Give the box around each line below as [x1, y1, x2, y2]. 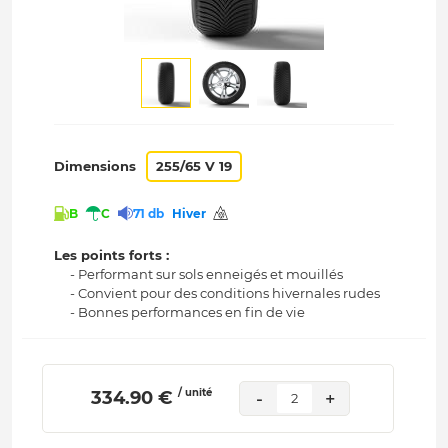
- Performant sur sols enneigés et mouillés [70, 266, 344, 283]
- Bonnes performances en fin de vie [70, 304, 306, 321]
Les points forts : [54, 247, 170, 264]
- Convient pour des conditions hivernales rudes [70, 285, 381, 302]
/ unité [177, 386, 212, 400]
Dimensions [54, 158, 137, 174]
